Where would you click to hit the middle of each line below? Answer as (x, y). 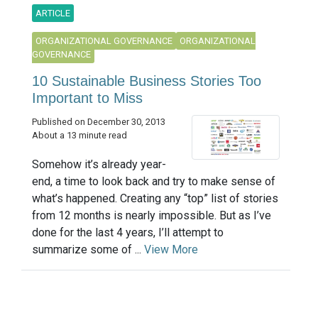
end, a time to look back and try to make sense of (154, 182)
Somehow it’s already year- (99, 165)
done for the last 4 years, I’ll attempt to (128, 233)
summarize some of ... (88, 250)
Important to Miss (87, 98)
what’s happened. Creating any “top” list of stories (155, 199)
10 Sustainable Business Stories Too (147, 81)
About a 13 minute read (79, 135)
